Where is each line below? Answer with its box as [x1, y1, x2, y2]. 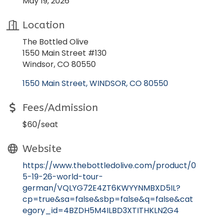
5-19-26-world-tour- [22, 171, 103, 183]
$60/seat [22, 119, 58, 131]
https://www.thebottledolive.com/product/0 [22, 160, 196, 172]
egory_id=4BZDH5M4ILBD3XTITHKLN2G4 [22, 205, 179, 217]
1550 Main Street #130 [22, 47, 107, 59]
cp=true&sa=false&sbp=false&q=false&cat [22, 194, 193, 205]
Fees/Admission [22, 102, 98, 114]
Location [22, 19, 65, 32]
